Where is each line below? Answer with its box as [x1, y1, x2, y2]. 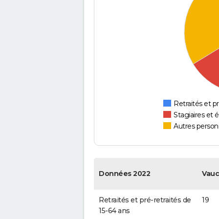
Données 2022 [99, 169, 150, 178]
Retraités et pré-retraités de [99, 196, 191, 205]
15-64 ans [99, 206, 130, 216]
